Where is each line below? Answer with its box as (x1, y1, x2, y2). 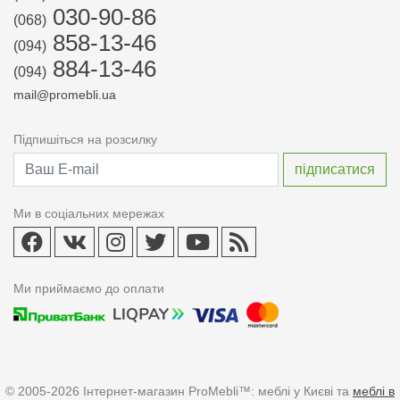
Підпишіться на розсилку (13, 132, 157, 147)
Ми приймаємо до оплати (13, 281, 164, 296)
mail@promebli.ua (13, 87, 116, 103)
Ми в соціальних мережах (13, 206, 164, 221)
